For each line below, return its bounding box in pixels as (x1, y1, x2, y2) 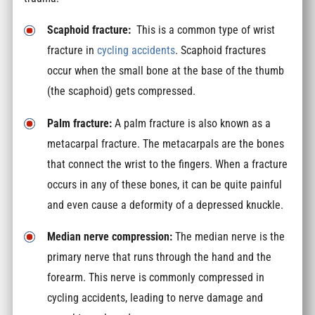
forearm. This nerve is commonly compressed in (47, 271, 265, 285)
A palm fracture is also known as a (115, 116, 271, 130)
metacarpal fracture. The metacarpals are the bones (47, 136, 285, 150)
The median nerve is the (175, 230, 285, 244)
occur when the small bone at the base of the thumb (47, 64, 285, 78)
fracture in (47, 44, 98, 58)
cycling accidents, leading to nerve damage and (47, 291, 264, 305)
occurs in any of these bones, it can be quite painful (47, 177, 283, 191)
